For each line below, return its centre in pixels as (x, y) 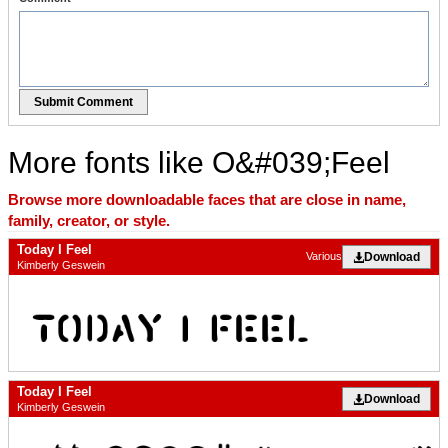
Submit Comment (83, 101)
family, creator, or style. (89, 220)
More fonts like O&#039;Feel (199, 162)
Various (324, 256)
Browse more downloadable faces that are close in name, (207, 199)
